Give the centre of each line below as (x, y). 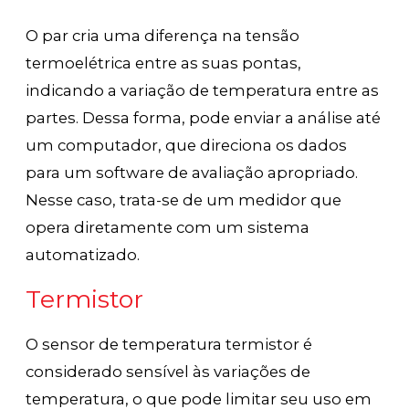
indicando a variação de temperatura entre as (203, 90)
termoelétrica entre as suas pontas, (164, 63)
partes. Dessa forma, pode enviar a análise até (204, 117)
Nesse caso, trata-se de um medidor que (184, 199)
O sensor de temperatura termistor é (169, 344)
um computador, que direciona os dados (187, 145)
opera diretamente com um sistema (168, 227)
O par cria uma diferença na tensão (163, 35)
